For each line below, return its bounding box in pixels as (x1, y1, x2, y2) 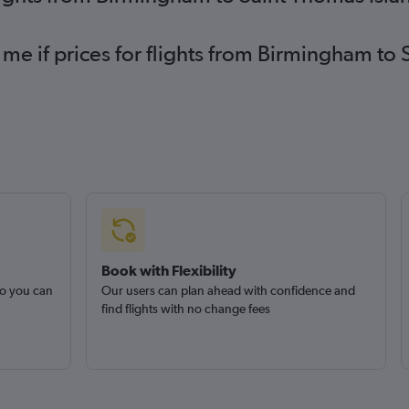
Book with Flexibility (100, 262, 236, 278)
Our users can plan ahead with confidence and (100, 283, 355, 298)
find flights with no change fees (100, 301, 270, 316)
